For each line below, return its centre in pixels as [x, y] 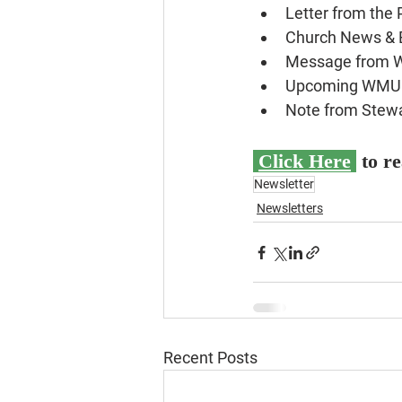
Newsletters [290, 208]
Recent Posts [210, 358]
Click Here [305, 161]
